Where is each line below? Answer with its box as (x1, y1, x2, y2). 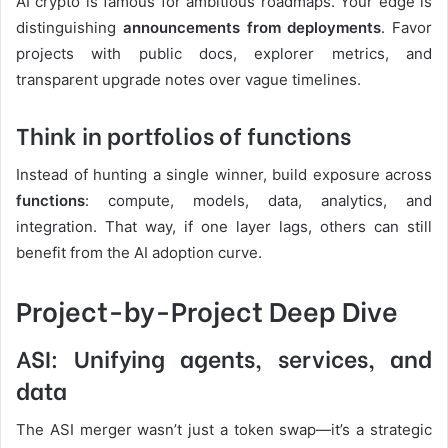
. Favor (381, 18, 432, 38)
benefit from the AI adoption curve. (16, 242, 262, 262)
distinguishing (16, 18, 123, 38)
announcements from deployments (122, 18, 382, 38)
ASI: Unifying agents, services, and (16, 340, 432, 375)
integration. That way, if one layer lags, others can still (16, 216, 432, 236)
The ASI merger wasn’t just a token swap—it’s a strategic (16, 419, 432, 439)
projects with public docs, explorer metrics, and (16, 44, 432, 64)
